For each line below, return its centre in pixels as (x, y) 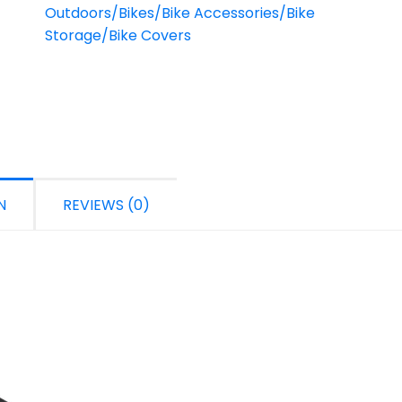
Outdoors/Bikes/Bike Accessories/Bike (180, 13)
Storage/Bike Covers (118, 35)
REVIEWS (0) (106, 205)
